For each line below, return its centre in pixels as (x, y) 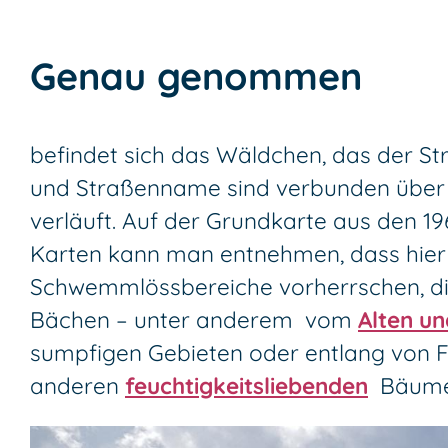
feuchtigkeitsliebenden (246, 385)
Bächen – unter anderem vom (194, 319)
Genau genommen (196, 75)
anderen (77, 385)
